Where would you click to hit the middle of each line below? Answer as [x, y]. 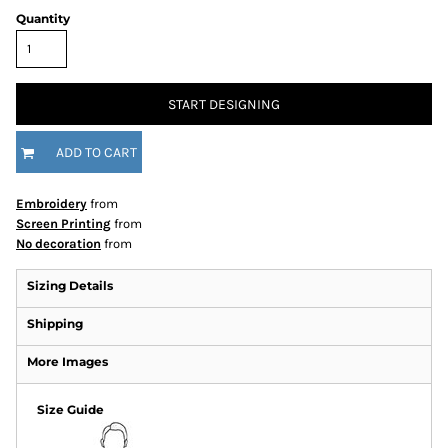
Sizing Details [70, 285]
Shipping [55, 323]
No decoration [58, 243]
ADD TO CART [96, 153]
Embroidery [51, 203]
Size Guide [70, 409]
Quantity [43, 18]
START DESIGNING [224, 105]
